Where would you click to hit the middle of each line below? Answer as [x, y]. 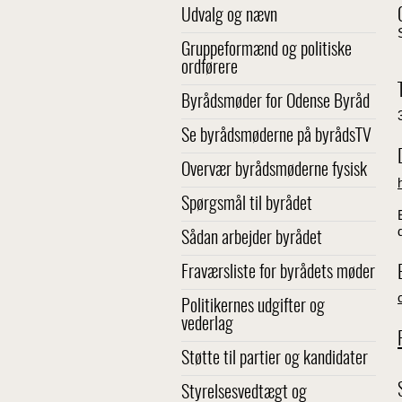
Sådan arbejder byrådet [252, 239]
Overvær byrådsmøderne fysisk [274, 170]
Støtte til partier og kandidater [275, 359]
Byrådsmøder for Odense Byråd [275, 102]
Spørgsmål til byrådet [247, 205]
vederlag [207, 325]
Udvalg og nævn [229, 16]
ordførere [210, 68]
